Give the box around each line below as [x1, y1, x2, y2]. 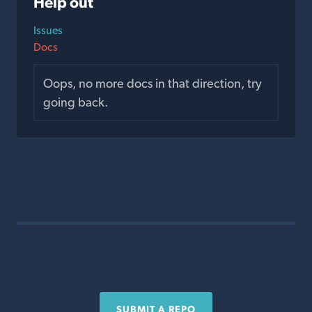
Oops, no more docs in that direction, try [43, 75, 262, 91]
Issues [33, 23, 63, 37]
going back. [43, 94, 108, 109]
